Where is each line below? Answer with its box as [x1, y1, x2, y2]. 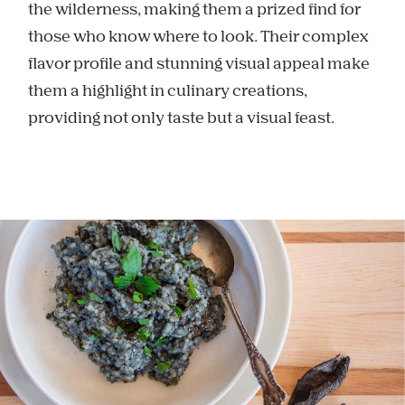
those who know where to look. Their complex [28, 30, 370, 46]
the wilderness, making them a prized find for [28, 3, 362, 19]
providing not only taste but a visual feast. [28, 111, 335, 127]
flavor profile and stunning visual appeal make [28, 57, 371, 73]
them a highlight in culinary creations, [28, 84, 308, 100]
